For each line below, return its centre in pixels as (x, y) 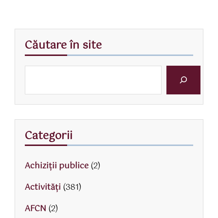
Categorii (49, 136)
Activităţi (43, 188)
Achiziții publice (57, 166)
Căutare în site (63, 45)
